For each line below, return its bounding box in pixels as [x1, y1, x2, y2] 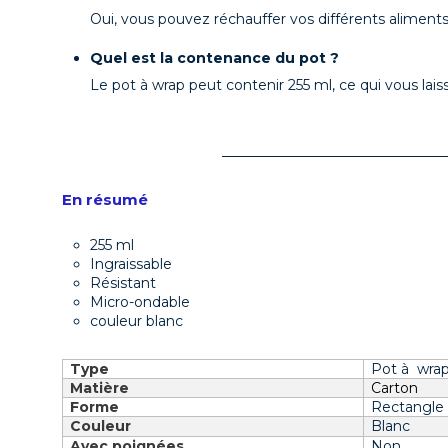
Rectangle [371, 398, 445, 417]
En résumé [62, 190, 148, 210]
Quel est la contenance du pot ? [90, 48, 343, 67]
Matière [70, 379, 130, 398]
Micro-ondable [90, 292, 190, 311]
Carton [371, 379, 419, 398]
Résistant [90, 273, 156, 292]
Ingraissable [90, 254, 172, 273]
